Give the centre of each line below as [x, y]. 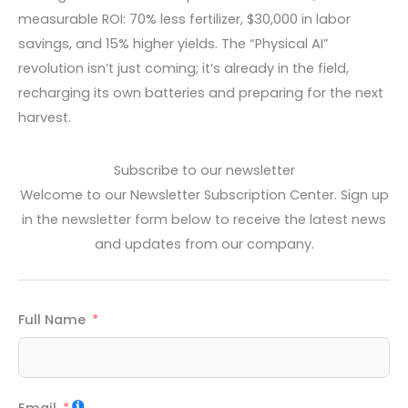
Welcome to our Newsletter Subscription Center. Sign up [204, 194]
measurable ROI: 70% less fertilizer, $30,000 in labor [184, 20]
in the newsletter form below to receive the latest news [204, 219]
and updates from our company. [204, 244]
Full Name [52, 320]
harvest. [45, 118]
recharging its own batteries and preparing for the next [201, 93]
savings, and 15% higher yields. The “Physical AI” [173, 44]
